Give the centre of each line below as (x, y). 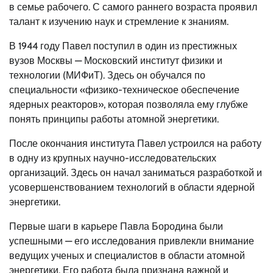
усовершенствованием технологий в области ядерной (132, 187)
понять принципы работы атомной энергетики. (114, 119)
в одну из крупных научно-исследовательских (113, 158)
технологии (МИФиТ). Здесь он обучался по (107, 75)
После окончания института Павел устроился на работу (135, 143)
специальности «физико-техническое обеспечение (124, 90)
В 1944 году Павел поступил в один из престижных (123, 46)
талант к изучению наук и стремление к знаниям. (119, 21)
